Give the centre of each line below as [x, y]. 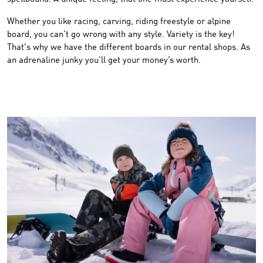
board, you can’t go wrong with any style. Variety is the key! [121, 35]
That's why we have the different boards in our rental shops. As [129, 48]
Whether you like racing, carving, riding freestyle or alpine [119, 22]
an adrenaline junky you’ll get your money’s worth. [104, 61]
